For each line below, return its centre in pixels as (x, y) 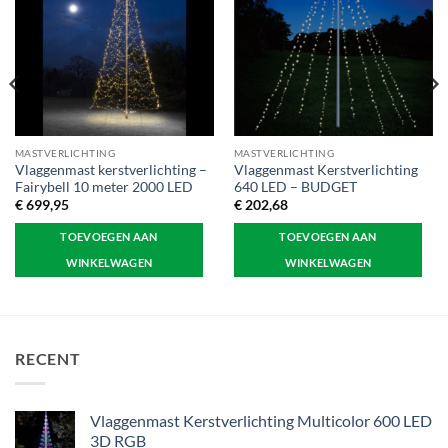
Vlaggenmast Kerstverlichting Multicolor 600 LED (261, 420)
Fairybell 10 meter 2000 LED (103, 186)
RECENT (48, 359)
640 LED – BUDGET (295, 186)
